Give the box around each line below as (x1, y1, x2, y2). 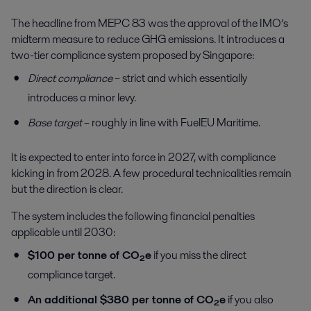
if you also (226, 292, 274, 308)
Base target (28, 115, 84, 131)
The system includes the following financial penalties (11, 208, 255, 225)
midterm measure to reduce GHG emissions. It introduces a (11, 31, 285, 48)
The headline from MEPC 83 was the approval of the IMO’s (11, 15, 288, 32)
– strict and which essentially (115, 70, 247, 87)
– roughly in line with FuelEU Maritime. (84, 115, 260, 131)
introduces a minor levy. (28, 90, 136, 106)
